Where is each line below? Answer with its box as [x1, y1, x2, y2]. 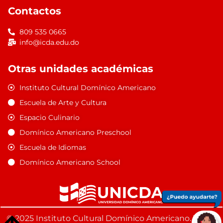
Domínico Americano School [19, 157, 120, 167]
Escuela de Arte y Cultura [19, 98, 107, 107]
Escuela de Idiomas [19, 142, 86, 152]
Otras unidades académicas [8, 62, 153, 75]
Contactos [8, 4, 61, 17]
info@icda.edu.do [19, 37, 79, 47]
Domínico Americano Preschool [19, 127, 131, 137]
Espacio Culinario [19, 112, 80, 122]
